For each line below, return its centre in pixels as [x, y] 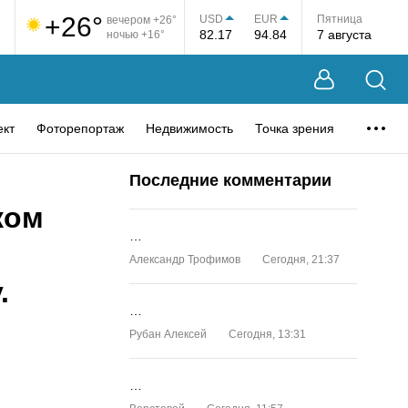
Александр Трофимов [185, 260]
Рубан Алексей [168, 334]
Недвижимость [189, 128]
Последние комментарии [230, 180]
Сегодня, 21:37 [301, 260]
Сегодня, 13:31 [267, 334]
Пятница [340, 19]
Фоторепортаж [80, 128]
